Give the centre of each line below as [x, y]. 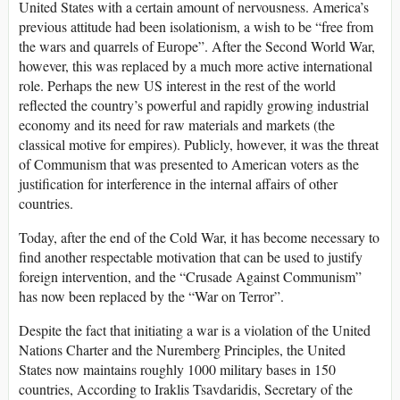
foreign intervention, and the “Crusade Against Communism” [190, 277]
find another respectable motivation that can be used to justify [191, 257]
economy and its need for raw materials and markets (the [177, 125]
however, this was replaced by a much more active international [196, 66]
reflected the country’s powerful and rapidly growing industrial [194, 105]
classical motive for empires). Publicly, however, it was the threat [199, 145]
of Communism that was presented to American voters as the [189, 164]
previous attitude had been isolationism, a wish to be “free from [196, 27]
